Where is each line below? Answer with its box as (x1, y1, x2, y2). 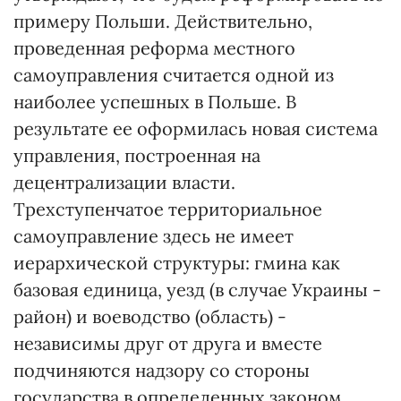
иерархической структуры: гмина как (13, 252, 340, 274)
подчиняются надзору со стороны (13, 359, 310, 381)
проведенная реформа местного (13, 37, 295, 59)
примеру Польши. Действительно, (13, 10, 312, 32)
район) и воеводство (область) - (13, 305, 286, 328)
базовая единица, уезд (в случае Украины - (13, 278, 381, 301)
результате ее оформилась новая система (13, 117, 378, 140)
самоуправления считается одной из (13, 64, 334, 86)
